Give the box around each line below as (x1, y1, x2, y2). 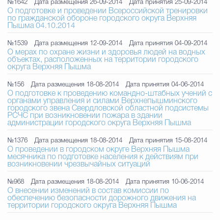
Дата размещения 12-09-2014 (34, 40, 122, 47)
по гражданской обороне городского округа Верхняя (7, 15, 196, 22)
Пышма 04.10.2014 (7, 23, 75, 29)
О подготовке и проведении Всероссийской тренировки (7, 8, 208, 15)
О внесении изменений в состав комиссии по (7, 188, 169, 194)
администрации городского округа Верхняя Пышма (7, 120, 191, 127)
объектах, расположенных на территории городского (7, 56, 198, 63)
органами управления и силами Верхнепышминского (7, 98, 197, 105)
